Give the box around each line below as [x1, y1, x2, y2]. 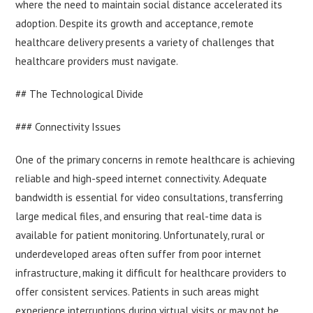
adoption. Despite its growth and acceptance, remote [15, 17, 254, 31]
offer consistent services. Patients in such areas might [15, 285, 260, 299]
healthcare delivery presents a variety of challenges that [15, 36, 275, 50]
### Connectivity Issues [15, 120, 122, 134]
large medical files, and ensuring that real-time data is [15, 210, 263, 224]
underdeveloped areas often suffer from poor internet [15, 247, 262, 261]
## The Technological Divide [15, 87, 144, 101]
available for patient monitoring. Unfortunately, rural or [15, 228, 265, 242]
